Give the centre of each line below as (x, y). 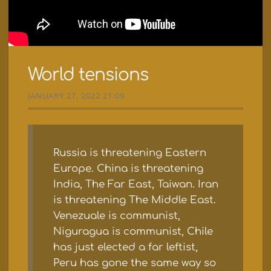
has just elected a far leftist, (125, 247)
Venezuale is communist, (116, 216)
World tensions (88, 75)
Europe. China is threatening (128, 169)
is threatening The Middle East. (134, 200)
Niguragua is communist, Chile (133, 232)
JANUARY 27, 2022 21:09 (76, 96)
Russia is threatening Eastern (129, 153)
